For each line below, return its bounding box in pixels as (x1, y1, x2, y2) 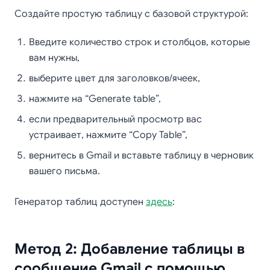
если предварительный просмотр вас (29, 113, 202, 125)
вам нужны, (29, 52, 80, 64)
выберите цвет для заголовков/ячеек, (29, 72, 200, 84)
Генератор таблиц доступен (14, 196, 146, 208)
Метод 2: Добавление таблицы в (14, 240, 245, 258)
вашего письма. (29, 165, 100, 177)
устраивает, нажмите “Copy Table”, (29, 129, 187, 141)
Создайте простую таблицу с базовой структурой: (14, 8, 248, 20)
